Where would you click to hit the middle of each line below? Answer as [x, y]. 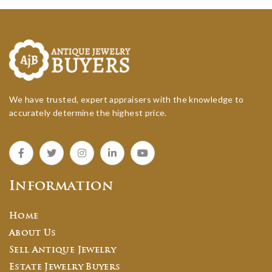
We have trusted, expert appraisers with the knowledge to [127, 99]
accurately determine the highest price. [88, 112]
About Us [33, 233]
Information [61, 186]
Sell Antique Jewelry [63, 250]
